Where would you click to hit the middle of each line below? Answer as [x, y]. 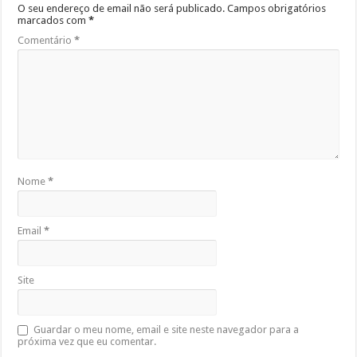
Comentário [46, 40]
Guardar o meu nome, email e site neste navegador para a [167, 329]
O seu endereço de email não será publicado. [122, 8]
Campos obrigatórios [277, 8]
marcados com [53, 20]
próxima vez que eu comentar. [87, 341]
